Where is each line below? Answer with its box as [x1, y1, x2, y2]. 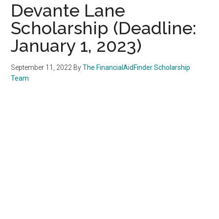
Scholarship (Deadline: [11, 17, 197, 38]
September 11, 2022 [11, 63, 72, 71]
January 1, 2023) [11, 35, 142, 56]
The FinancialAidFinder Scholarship [83, 63, 191, 71]
